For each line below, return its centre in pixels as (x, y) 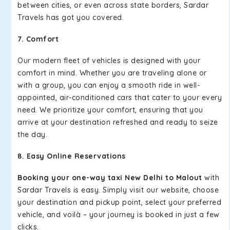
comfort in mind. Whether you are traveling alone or (112, 73)
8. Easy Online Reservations (73, 156)
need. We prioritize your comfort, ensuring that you (110, 110)
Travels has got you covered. (71, 17)
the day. (32, 135)
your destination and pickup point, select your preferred (119, 202)
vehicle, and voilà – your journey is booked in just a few (119, 215)
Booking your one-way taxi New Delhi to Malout (111, 178)
